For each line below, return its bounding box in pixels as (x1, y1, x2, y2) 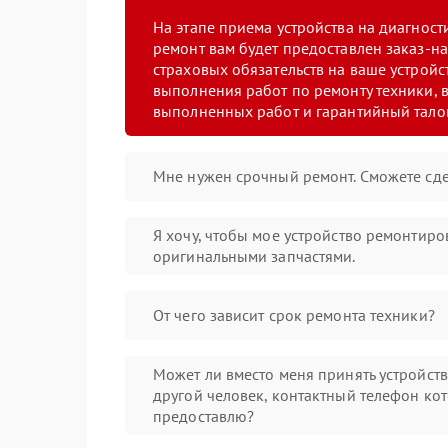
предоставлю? (153, 406, 255, 426)
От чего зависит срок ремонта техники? (153, 305, 435, 325)
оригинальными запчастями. (153, 246, 356, 266)
